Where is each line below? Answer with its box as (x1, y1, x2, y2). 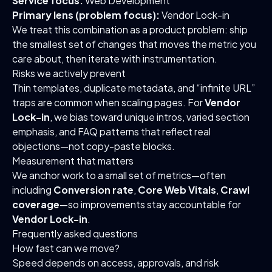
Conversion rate (53, 183, 134, 196)
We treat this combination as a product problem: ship (12, 23, 248, 36)
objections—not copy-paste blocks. (12, 140, 175, 152)
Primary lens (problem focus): (12, 8, 160, 21)
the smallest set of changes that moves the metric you (12, 38, 256, 50)
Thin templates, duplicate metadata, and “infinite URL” (12, 81, 255, 94)
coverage (12, 198, 59, 211)
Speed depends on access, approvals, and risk (12, 256, 219, 269)
